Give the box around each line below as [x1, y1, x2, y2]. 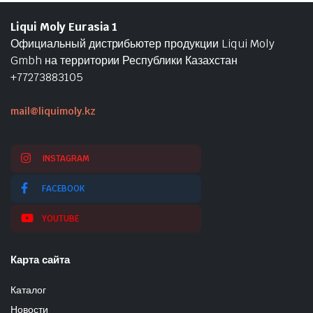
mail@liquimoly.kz [10, 105, 96, 117]
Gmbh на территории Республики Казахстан [10, 53, 238, 68]
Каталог [10, 284, 46, 296]
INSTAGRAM [42, 153, 89, 164]
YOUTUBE [42, 213, 79, 224]
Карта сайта [10, 253, 70, 266]
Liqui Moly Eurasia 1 [10, 20, 118, 34]
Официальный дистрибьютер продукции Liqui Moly [10, 36, 275, 51]
